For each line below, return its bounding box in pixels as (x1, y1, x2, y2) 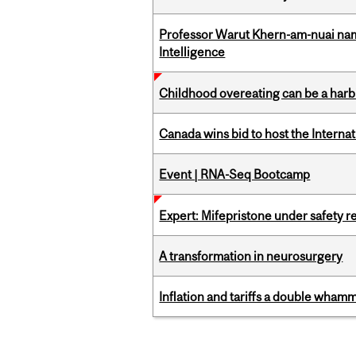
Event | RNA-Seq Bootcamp (159, 167, 311, 182)
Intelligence (159, 44, 226, 60)
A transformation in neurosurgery (159, 249, 343, 264)
